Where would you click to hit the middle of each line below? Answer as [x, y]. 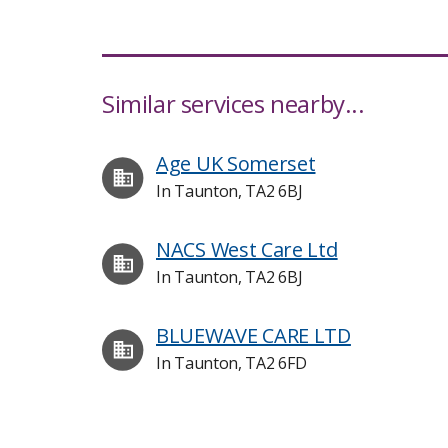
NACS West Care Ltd [247, 249]
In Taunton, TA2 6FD [231, 363]
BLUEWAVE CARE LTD [253, 335]
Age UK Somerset [236, 163]
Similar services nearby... [233, 103]
